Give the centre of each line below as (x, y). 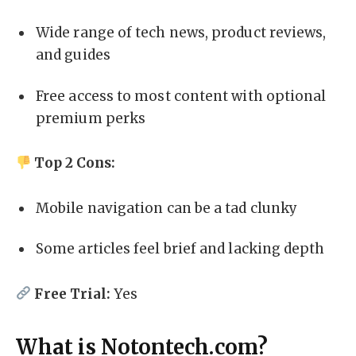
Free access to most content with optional (181, 97)
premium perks (91, 119)
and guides (73, 55)
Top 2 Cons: (75, 163)
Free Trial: (73, 294)
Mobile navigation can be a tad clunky (167, 208)
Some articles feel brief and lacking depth (180, 249)
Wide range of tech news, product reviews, (181, 33)
